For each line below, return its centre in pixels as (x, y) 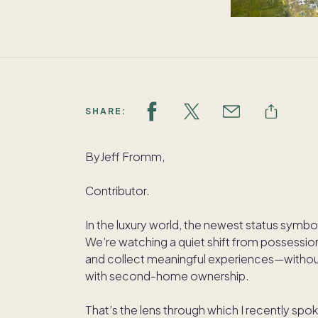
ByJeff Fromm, (125, 157)
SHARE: (106, 111)
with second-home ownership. (167, 276)
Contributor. (117, 191)
